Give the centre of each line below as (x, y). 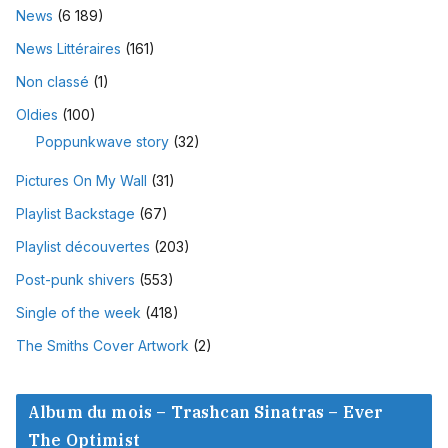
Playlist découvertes (83, 246)
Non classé (52, 81)
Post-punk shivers (75, 279)
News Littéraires (68, 48)
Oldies (37, 114)
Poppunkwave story (102, 141)
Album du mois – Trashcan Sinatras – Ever (206, 411)
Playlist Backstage (75, 213)
